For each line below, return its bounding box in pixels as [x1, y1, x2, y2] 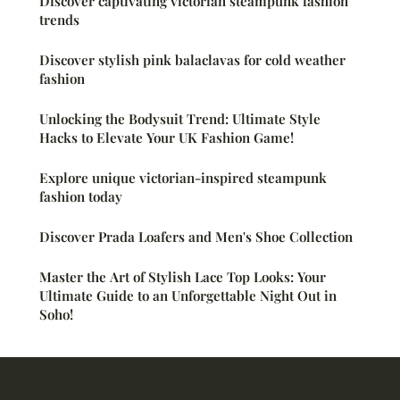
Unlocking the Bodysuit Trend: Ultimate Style [39, 109, 321, 128]
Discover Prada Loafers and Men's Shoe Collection [39, 227, 353, 246]
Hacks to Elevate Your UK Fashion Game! [39, 128, 294, 146]
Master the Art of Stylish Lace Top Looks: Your [39, 267, 326, 286]
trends [39, 10, 79, 29]
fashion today [39, 187, 122, 205]
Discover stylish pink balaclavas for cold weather [39, 50, 346, 69]
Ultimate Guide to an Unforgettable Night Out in [39, 286, 337, 304]
